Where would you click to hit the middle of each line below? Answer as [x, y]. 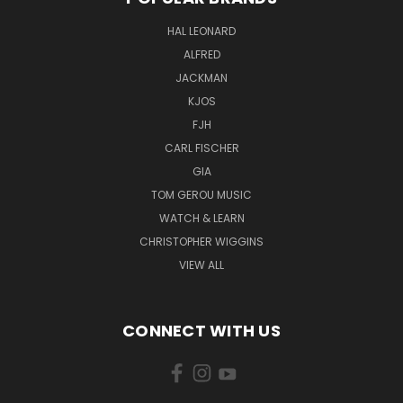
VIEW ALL [201, 264]
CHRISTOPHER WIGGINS [201, 241]
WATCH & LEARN [201, 218]
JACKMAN [201, 77]
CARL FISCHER [201, 148]
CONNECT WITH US [201, 330]
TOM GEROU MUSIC [201, 194]
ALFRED [201, 54]
